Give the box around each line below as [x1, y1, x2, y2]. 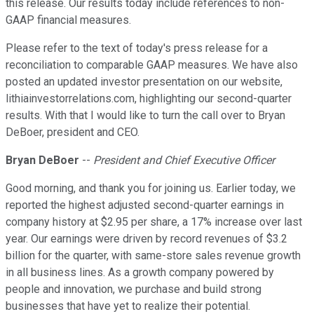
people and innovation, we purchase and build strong [6, 282, 261, 296]
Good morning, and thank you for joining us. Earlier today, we [6, 182, 296, 196]
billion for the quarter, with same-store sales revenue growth [6, 249, 301, 263]
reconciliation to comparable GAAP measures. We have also [6, 58, 298, 72]
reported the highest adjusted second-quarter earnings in [6, 198, 284, 212]
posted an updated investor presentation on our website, [6, 75, 282, 89]
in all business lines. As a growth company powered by [6, 266, 274, 280]
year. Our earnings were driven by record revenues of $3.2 [6, 232, 287, 246]
